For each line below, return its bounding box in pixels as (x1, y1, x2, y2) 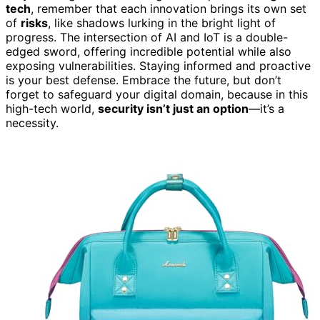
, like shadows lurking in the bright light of (48, 15, 276, 30)
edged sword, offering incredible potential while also (6, 44, 291, 59)
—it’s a (249, 101, 284, 116)
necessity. (6, 115, 59, 130)
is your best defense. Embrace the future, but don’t (6, 72, 281, 87)
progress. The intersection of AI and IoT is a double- (6, 29, 288, 44)
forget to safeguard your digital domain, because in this (6, 86, 308, 101)
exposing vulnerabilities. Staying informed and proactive (6, 58, 311, 73)
